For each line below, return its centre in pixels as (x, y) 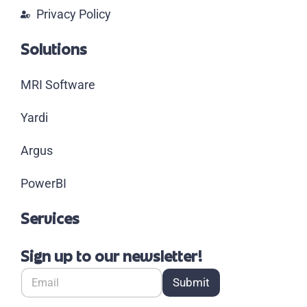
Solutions (54, 49)
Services (50, 219)
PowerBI (44, 183)
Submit (191, 282)
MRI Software (58, 84)
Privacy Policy (73, 14)
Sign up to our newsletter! (112, 256)
